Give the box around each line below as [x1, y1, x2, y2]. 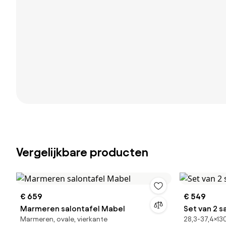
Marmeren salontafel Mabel [20, 204, 125, 213]
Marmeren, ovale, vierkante [20, 215, 107, 223]
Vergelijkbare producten [16, 146, 148, 159]
